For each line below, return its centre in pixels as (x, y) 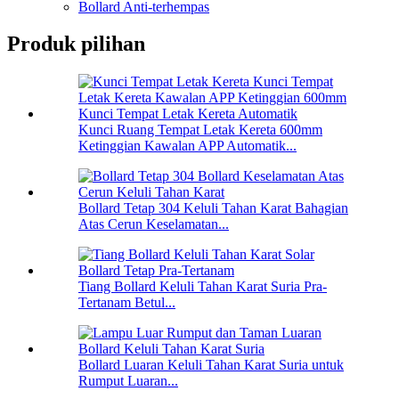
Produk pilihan (76, 44)
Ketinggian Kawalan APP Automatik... (187, 146)
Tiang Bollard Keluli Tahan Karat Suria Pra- (203, 287)
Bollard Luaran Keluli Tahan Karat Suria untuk (211, 365)
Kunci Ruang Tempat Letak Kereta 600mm (200, 130)
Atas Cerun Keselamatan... (154, 224)
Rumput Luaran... (128, 381)
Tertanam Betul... (127, 303)
